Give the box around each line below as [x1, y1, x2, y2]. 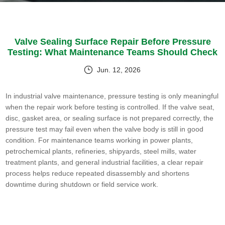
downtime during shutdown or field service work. [6, 180, 159, 189]
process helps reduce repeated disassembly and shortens [6, 169, 190, 178]
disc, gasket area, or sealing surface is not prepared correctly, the [6, 114, 214, 123]
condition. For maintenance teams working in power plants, [6, 136, 193, 145]
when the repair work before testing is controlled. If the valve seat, [6, 103, 215, 111]
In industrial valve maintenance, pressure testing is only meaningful [6, 92, 219, 100]
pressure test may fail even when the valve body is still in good [6, 125, 204, 134]
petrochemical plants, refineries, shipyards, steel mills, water [6, 147, 197, 156]
